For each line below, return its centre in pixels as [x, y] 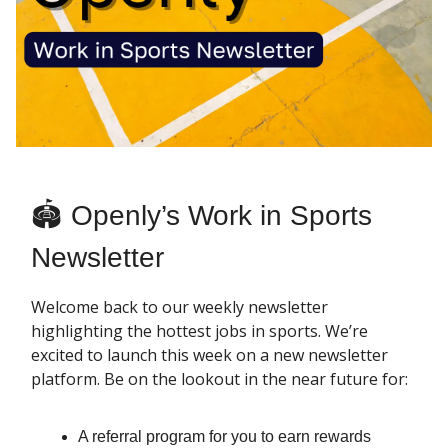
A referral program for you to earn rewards [224, 437]
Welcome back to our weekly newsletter [179, 307]
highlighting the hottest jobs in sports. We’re [199, 331]
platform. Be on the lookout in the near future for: [219, 379]
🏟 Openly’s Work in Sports [201, 216]
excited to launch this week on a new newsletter [209, 355]
